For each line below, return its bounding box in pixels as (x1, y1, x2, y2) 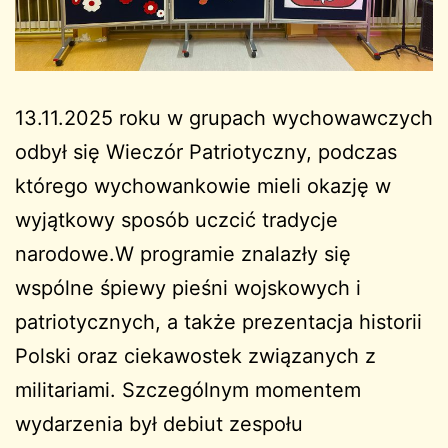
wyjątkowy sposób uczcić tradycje (15, 208, 338, 233)
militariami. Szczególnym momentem (15, 378, 361, 403)
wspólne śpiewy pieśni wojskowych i (15, 276, 361, 301)
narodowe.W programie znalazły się (15, 242, 351, 267)
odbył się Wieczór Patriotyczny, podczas (15, 140, 397, 165)
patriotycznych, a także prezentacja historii (15, 310, 422, 335)
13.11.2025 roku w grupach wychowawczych (15, 106, 433, 131)
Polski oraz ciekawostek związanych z (15, 344, 376, 369)
